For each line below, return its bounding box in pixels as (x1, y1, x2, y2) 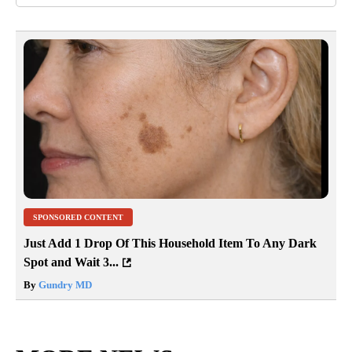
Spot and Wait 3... (24, 255, 119, 269)
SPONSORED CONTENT (33, 213, 123, 222)
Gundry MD (36, 279, 92, 291)
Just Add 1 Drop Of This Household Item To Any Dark (24, 236, 317, 251)
